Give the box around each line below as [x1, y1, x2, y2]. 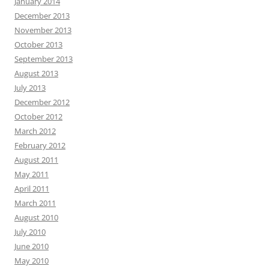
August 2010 [14, 212, 58, 223]
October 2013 [14, 39, 62, 50]
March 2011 [14, 198, 56, 208]
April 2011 [14, 183, 49, 194]
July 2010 [14, 226, 46, 237]
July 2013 [14, 82, 46, 93]
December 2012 [14, 97, 70, 107]
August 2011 [14, 154, 58, 165]
